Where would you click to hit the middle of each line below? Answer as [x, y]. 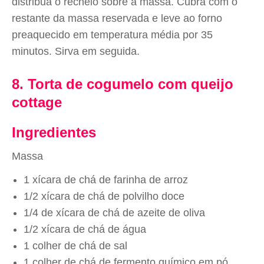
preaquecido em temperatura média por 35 [112, 35]
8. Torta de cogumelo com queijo [123, 84]
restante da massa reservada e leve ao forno [117, 18]
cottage [37, 102]
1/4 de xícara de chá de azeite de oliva [114, 213]
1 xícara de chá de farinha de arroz [106, 180]
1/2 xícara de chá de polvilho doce [104, 196]
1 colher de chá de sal [75, 246]
